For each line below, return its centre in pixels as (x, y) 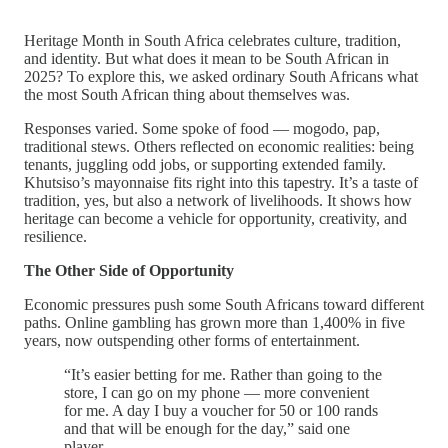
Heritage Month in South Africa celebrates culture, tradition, (212, 40)
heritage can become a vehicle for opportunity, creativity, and (215, 218)
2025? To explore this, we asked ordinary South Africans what (221, 76)
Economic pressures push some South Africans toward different (224, 304)
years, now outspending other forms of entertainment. (192, 340)
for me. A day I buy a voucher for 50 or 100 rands (221, 410)
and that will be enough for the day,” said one (207, 428)
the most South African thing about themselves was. (187, 94)
